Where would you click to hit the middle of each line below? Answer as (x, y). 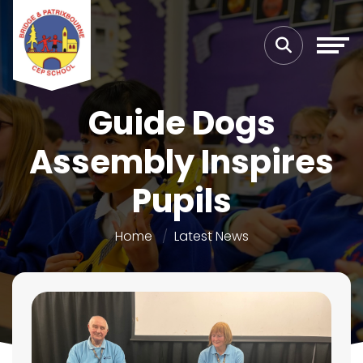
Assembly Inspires (181, 162)
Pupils (181, 201)
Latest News (211, 236)
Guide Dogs (181, 123)
